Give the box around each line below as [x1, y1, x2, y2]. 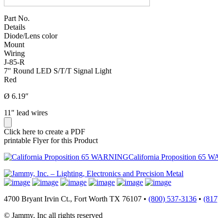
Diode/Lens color [4, 31, 57, 40]
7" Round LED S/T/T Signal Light [4, 66, 111, 75]
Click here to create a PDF [4, 127, 85, 136]
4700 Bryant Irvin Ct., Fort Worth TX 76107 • [4, 194, 148, 203]
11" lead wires [4, 108, 48, 117]
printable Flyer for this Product [4, 136, 98, 145]
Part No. [4, 14, 30, 22]
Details [4, 22, 25, 31]
